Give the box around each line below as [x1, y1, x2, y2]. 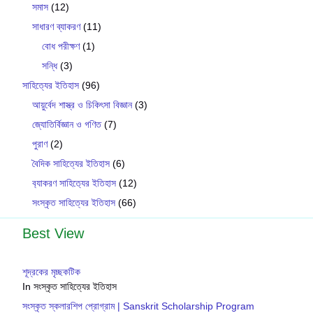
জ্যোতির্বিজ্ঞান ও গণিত [32, 118, 101, 130]
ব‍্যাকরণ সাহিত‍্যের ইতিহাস [32, 177, 116, 189]
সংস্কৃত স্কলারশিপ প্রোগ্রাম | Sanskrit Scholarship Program [22, 300, 254, 312]
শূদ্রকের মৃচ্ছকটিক [22, 265, 80, 277]
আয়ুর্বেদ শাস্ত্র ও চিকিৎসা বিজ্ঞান [32, 99, 132, 110]
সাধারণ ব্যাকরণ [32, 20, 80, 32]
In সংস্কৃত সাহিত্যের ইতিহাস [22, 280, 117, 292]
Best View [22, 225, 84, 241]
